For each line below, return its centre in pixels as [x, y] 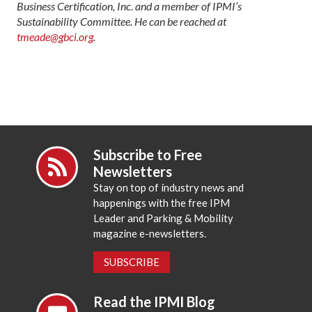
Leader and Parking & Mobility [164, 218]
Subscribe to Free [148, 154]
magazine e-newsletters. [150, 233]
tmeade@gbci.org [55, 36]
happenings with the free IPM [162, 202]
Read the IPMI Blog [155, 302]
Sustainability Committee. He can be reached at [122, 21]
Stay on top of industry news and [169, 187]
